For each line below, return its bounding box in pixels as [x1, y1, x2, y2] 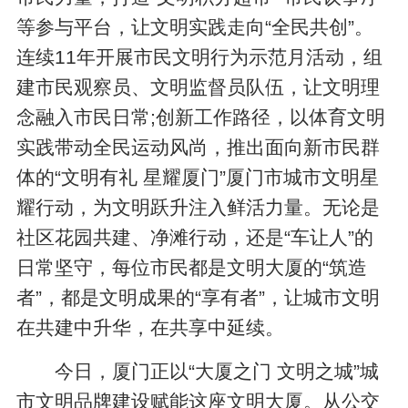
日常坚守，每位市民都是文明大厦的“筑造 [16, 256, 368, 278]
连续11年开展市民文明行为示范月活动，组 [16, 46, 383, 67]
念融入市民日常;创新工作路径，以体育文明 [16, 106, 386, 127]
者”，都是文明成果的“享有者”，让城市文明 [16, 286, 381, 308]
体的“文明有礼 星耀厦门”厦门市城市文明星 [16, 166, 380, 188]
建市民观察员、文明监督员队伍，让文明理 [16, 76, 381, 97]
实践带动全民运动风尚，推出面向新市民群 [16, 136, 381, 158]
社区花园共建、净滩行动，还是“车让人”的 [16, 226, 374, 248]
